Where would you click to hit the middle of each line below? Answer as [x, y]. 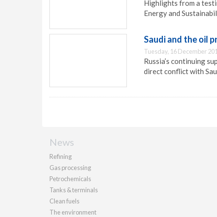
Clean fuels [64, 201]
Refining [61, 156]
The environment [73, 212]
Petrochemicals [70, 179]
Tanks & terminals [74, 190]
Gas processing [70, 168]
